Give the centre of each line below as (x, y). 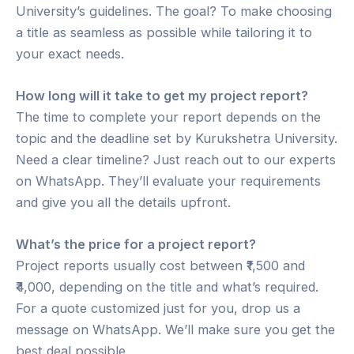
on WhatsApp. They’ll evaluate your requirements (168, 181)
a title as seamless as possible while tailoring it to (164, 32)
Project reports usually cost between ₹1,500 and (160, 266)
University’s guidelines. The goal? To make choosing (174, 11)
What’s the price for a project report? (136, 245)
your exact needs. (70, 53)
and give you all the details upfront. (123, 202)
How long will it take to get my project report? (162, 95)
